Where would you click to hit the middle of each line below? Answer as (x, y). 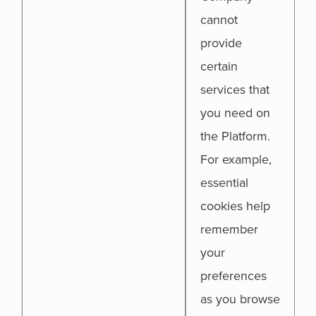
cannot (219, 20)
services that (235, 90)
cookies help (235, 206)
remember (229, 229)
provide (221, 43)
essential (224, 183)
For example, (236, 159)
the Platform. (235, 136)
